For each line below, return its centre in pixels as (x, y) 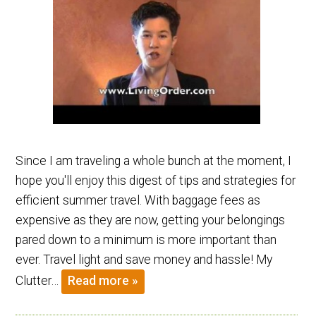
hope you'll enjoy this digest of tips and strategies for (156, 180)
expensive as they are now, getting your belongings (151, 220)
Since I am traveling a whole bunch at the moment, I (154, 160)
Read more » (103, 281)
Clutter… (39, 280)
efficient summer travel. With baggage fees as (138, 200)
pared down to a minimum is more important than (146, 239)
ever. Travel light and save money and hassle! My (144, 259)
